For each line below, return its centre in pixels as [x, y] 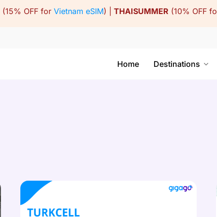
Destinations [177, 64]
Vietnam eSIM [79, 11]
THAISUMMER [141, 11]
